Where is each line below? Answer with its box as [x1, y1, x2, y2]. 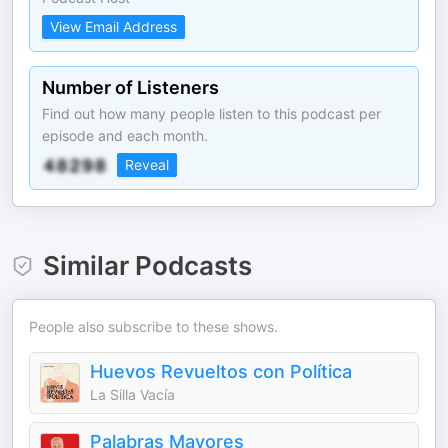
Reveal [125, 156, 169, 173]
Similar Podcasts [42, 250, 252, 281]
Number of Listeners [42, 77, 219, 98]
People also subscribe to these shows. [29, 318, 278, 335]
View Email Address [50, 18, 177, 35]
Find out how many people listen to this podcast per [42, 105, 381, 122]
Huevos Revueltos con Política [90, 361, 352, 382]
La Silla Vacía [90, 386, 175, 403]
